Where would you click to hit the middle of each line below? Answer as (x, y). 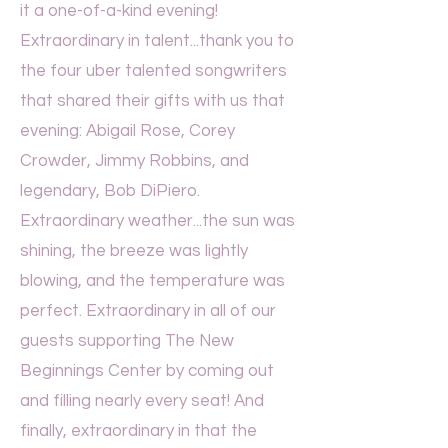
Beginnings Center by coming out (147, 371)
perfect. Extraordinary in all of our (148, 311)
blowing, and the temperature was (152, 281)
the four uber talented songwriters (153, 71)
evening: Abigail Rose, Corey (127, 131)
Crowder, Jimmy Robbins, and (134, 161)
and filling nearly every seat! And (142, 401)
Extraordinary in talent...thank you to (157, 41)
